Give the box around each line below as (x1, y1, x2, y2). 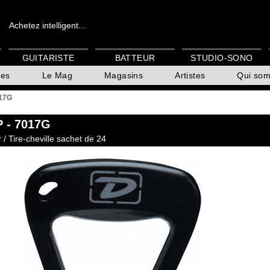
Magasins (104, 71, 143, 81)
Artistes (175, 71, 206, 81)
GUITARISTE (22, 53, 75, 63)
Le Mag (42, 71, 73, 81)
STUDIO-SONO (190, 53, 253, 63)
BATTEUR (115, 53, 155, 63)
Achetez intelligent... (9, 20, 86, 30)
